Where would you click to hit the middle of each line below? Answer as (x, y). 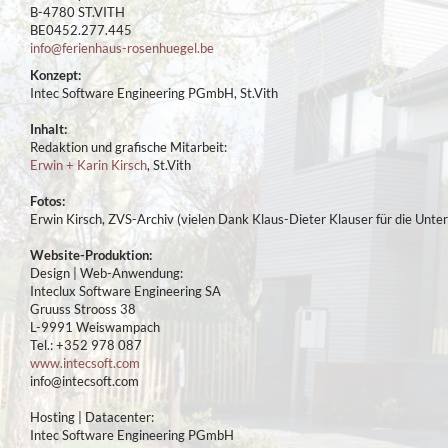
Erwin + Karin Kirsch (88, 164)
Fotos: (49, 200)
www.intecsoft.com (85, 362)
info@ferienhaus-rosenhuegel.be (122, 47)
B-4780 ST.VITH (77, 11)
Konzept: (55, 74)
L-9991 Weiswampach (95, 326)
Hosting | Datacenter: (92, 416)
